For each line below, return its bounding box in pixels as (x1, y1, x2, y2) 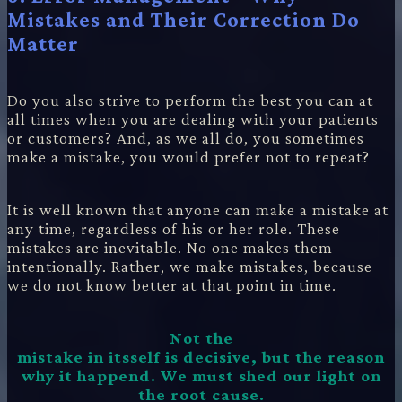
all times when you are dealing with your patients (7, 109, 379, 128)
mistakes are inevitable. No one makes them (7, 237, 333, 257)
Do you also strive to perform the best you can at (7, 90, 373, 109)
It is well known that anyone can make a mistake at (7, 199, 389, 219)
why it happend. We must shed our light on (21, 365, 381, 385)
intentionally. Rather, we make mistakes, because (7, 256, 372, 275)
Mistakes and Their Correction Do (7, 6, 360, 31)
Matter (7, 31, 79, 56)
